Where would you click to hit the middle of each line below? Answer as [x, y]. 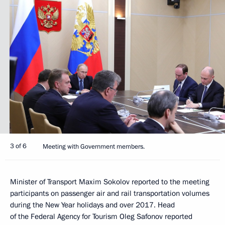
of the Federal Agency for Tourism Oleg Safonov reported [101, 216]
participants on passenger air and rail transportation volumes [110, 193]
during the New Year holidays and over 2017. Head [92, 205]
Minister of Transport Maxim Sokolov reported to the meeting [110, 182]
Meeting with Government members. [94, 146]
